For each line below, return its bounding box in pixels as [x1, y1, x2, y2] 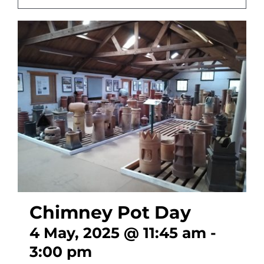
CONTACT [16, 18, 64, 32]
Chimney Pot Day [29, 201, 191, 223]
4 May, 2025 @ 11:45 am [29, 224, 206, 242]
